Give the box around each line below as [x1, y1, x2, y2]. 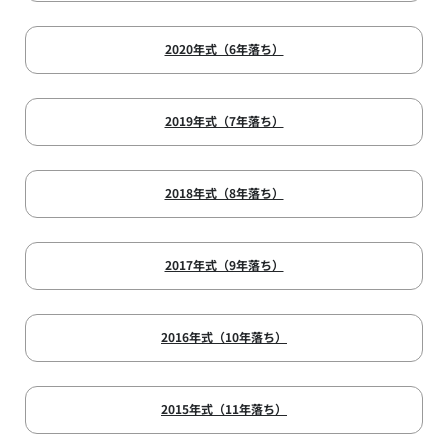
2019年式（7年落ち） [164, 112, 284, 130]
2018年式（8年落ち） [164, 184, 284, 202]
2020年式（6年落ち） [164, 40, 284, 58]
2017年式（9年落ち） [164, 256, 284, 274]
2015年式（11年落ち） [161, 400, 287, 418]
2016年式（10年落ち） [161, 328, 287, 346]
